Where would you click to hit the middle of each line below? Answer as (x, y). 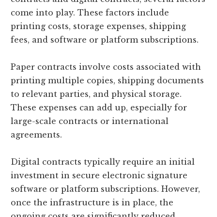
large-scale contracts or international (90, 121)
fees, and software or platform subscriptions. (105, 39)
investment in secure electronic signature (99, 175)
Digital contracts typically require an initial (103, 162)
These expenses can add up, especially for (99, 107)
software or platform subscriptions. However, (106, 189)
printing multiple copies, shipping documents (108, 80)
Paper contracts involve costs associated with (106, 67)
